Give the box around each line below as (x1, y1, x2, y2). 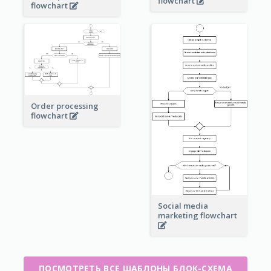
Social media (157, 200, 208, 212)
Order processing (30, 100, 99, 112)
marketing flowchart (157, 210, 241, 221)
